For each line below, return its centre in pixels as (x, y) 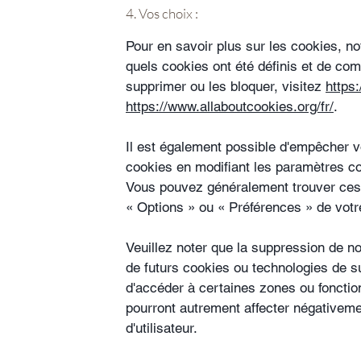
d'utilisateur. (162, 328)
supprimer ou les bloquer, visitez (226, 86)
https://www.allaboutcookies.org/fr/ (230, 106)
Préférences (267, 207)
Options (162, 207)
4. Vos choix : (162, 13)
